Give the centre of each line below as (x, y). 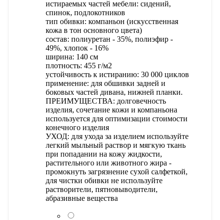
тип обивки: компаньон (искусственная (112, 22)
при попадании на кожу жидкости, (104, 154)
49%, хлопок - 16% (77, 48)
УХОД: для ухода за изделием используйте (117, 137)
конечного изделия (77, 128)
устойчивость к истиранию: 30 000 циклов (117, 75)
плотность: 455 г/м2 (79, 66)
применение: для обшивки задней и (106, 83)
